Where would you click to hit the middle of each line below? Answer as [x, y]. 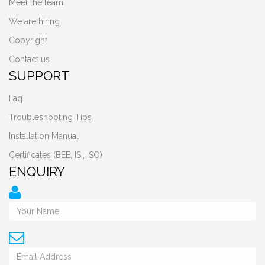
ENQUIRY [37, 172]
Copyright [28, 40]
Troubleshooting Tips [50, 117]
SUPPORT [39, 76]
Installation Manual [44, 136]
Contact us [29, 59]
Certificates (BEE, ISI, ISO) [56, 155]
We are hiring [34, 21]
